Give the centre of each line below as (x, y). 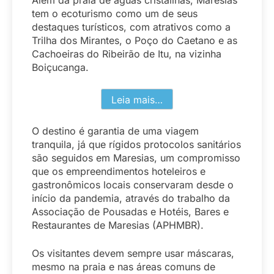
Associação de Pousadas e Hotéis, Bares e (130, 211)
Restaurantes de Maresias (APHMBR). (118, 225)
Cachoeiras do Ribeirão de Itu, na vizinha (127, 54)
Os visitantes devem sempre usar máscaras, (133, 253)
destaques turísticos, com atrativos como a (131, 27)
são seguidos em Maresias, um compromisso (136, 157)
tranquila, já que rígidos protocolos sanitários (136, 144)
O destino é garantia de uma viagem (115, 131)
